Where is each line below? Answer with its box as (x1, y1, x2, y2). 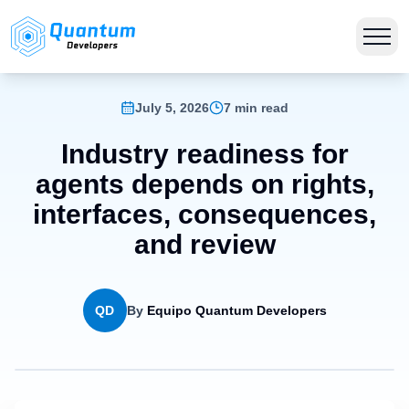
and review (133, 229, 276, 259)
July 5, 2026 (135, 100, 209, 115)
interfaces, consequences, (33, 199, 376, 229)
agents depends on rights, (35, 169, 374, 199)
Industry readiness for (60, 139, 349, 169)
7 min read (224, 100, 288, 115)
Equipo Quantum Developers (146, 303, 327, 318)
